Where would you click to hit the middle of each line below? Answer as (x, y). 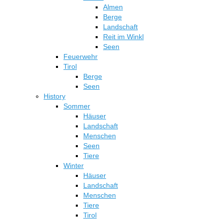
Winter (74, 166)
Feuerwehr (81, 57)
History (55, 96)
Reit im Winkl (123, 37)
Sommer (77, 106)
